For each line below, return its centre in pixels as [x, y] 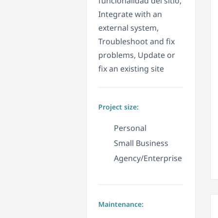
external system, [128, 28]
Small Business [141, 143]
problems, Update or [137, 55]
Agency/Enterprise [148, 158]
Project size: [118, 107]
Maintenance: [121, 204]
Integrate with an [130, 14]
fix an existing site [131, 69]
